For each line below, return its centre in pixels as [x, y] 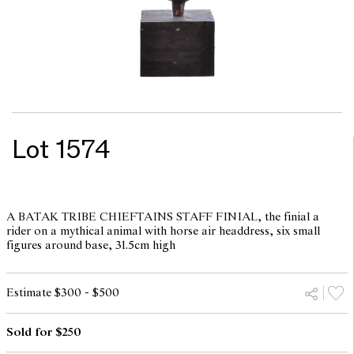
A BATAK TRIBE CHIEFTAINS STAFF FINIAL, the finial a [162, 217]
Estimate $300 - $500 [62, 293]
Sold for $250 [43, 333]
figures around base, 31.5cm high [90, 246]
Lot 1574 [61, 150]
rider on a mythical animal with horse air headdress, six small [163, 232]
